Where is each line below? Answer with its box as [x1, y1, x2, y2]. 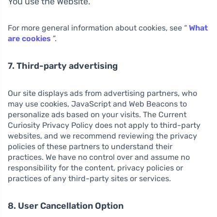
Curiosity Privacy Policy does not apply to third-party [8, 121, 201, 130]
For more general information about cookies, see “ [8, 23, 189, 33]
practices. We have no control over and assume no [8, 153, 190, 162]
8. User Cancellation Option [8, 201, 124, 212]
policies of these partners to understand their [8, 142, 172, 152]
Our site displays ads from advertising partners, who [8, 89, 197, 98]
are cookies [8, 34, 51, 44]
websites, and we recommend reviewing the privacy [8, 131, 197, 141]
